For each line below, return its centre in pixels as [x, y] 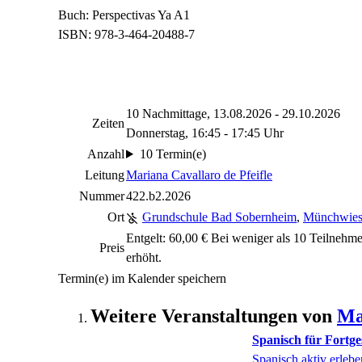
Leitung [105, 175]
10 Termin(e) [173, 154]
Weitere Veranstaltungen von [214, 316]
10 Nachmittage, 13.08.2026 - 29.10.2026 [233, 114]
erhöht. [144, 257]
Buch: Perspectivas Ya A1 [124, 15]
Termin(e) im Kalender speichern [142, 278]
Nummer [102, 196]
